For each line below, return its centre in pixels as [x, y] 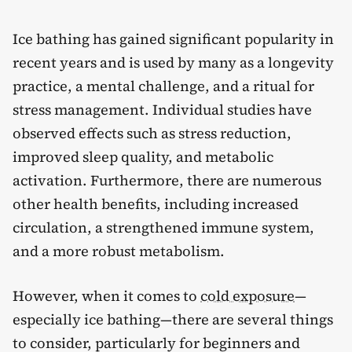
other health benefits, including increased [156, 204]
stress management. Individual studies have [162, 110]
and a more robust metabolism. [119, 251]
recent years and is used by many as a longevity [173, 62]
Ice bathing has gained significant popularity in [173, 39]
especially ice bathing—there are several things [173, 320]
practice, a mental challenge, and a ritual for [163, 86]
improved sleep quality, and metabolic [143, 157]
